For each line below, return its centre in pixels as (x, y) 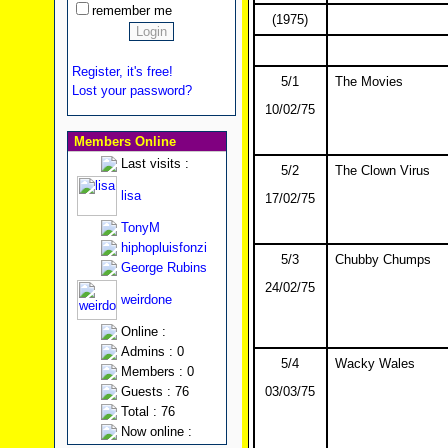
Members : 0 (157, 371)
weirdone (146, 299)
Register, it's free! (122, 71)
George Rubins (163, 267)
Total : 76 (147, 411)
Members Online (122, 141)
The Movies (368, 81)
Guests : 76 (154, 391)
